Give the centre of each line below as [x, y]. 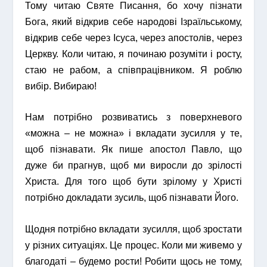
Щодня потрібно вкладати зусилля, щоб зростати [133, 229]
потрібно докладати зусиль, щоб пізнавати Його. [132, 198]
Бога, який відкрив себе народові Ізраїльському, [133, 21]
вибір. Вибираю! [61, 86]
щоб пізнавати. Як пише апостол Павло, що [133, 150]
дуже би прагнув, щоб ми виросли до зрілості [133, 166]
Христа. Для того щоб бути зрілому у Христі [133, 182]
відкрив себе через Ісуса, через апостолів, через [133, 38]
